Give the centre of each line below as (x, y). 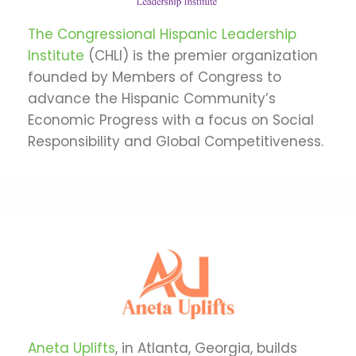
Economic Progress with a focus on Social (171, 120)
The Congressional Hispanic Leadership (162, 34)
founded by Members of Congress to (155, 77)
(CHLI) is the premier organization (201, 55)
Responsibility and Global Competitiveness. (176, 141)
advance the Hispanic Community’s (152, 98)
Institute (56, 55)
